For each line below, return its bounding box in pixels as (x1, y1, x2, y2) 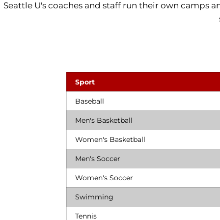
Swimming (75, 192, 113, 201)
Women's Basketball (75, 135, 145, 144)
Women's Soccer (75, 173, 133, 182)
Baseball (75, 97, 104, 106)
